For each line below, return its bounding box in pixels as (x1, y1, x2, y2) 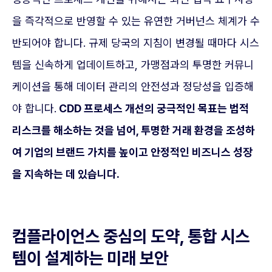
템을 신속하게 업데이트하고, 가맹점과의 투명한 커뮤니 (12, 58, 254, 71)
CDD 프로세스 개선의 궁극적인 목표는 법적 (56, 102, 249, 115)
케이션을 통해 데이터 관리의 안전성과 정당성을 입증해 (12, 80, 254, 93)
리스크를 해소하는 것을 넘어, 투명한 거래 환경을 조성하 (12, 124, 255, 137)
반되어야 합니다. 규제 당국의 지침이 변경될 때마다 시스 (12, 36, 259, 49)
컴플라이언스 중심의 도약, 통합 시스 (12, 226, 250, 246)
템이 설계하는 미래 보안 (12, 248, 169, 268)
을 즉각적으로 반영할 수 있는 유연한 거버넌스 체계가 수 (12, 15, 260, 27)
